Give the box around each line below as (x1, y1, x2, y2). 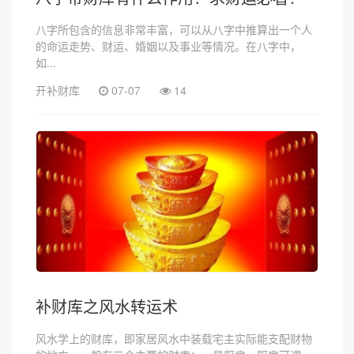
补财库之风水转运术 (36, 297, 178, 317)
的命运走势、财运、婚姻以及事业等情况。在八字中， (36, 37, 301, 54)
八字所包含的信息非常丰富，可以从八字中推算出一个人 (36, 21, 312, 37)
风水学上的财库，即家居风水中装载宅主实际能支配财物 (36, 330, 312, 346)
